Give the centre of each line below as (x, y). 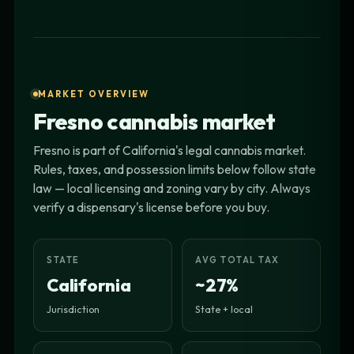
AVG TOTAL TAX (238, 260)
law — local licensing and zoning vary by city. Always (172, 188)
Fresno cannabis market (154, 121)
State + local (224, 309)
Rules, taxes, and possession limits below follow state (175, 169)
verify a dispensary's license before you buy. (151, 207)
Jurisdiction (73, 309)
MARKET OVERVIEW (94, 94)
